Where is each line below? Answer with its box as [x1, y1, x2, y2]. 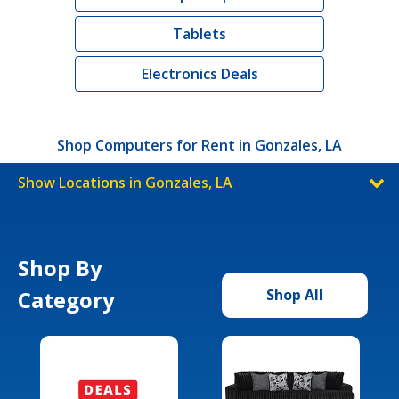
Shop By [18, 252, 102, 282]
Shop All [266, 284, 323, 305]
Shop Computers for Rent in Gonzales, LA [57, 134, 342, 155]
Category [18, 284, 115, 314]
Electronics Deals [141, 63, 258, 84]
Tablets [173, 23, 226, 44]
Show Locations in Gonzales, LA [18, 172, 232, 192]
